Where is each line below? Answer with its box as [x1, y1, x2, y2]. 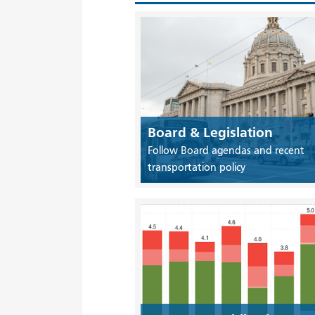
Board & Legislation [147, 124, 273, 141]
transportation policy [147, 160, 245, 174]
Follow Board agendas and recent [147, 143, 304, 157]
